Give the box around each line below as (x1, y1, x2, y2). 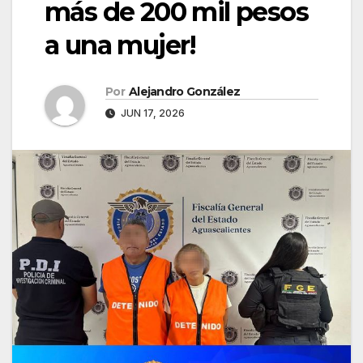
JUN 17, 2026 (118, 107, 185, 120)
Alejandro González (128, 84, 241, 100)
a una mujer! (45, 29, 196, 62)
